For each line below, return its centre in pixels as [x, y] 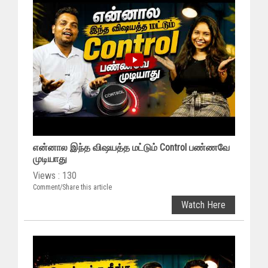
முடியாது [50, 159]
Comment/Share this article [72, 187]
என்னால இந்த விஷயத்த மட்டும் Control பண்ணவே [131, 147]
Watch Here [203, 205]
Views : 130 [55, 175]
